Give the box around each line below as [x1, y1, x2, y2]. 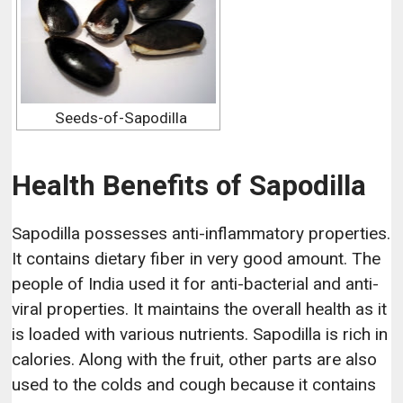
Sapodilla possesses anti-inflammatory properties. [12, 222, 391, 244]
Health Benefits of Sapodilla [12, 168, 367, 202]
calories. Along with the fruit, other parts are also [12, 348, 378, 370]
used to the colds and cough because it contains [12, 373, 377, 395]
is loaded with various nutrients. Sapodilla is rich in [12, 323, 389, 345]
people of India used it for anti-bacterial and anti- [12, 273, 380, 294]
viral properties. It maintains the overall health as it [12, 298, 388, 319]
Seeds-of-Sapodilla [54, 108, 187, 127]
